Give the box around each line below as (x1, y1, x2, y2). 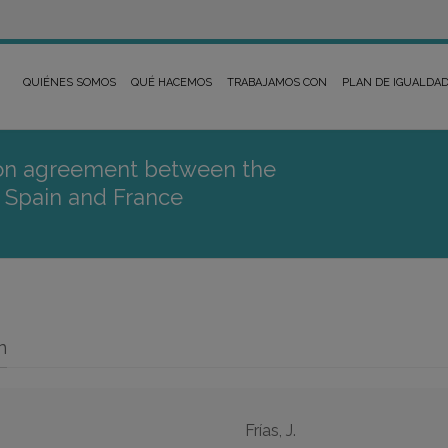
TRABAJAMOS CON (227, 76, 327, 89)
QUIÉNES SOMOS (23, 76, 116, 89)
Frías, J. (244, 421, 296, 440)
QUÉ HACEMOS (131, 76, 212, 89)
